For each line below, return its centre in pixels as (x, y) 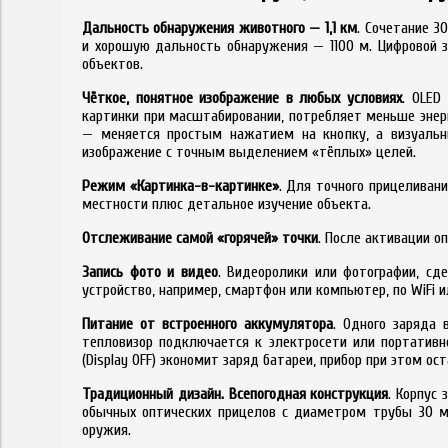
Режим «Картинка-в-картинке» (180, 185)
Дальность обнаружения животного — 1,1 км (220, 27)
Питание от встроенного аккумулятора (207, 323)
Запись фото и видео (150, 271)
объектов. (112, 63)
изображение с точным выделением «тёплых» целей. (249, 151)
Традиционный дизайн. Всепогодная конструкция (235, 393)
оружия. (106, 429)
